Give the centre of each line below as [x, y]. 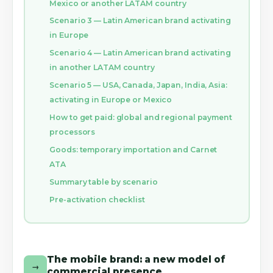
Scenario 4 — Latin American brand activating [140, 53]
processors [73, 132]
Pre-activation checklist [97, 199]
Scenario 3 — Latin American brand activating [140, 21]
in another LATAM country [102, 68]
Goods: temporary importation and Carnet [133, 150]
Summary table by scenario [104, 182]
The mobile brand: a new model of [136, 260]
